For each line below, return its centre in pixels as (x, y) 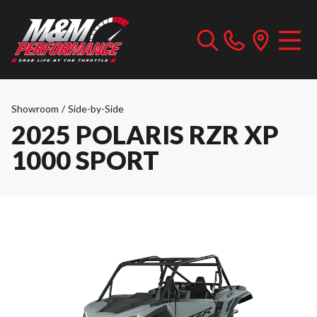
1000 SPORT (85, 160)
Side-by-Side (96, 109)
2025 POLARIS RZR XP (145, 134)
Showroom (35, 109)
